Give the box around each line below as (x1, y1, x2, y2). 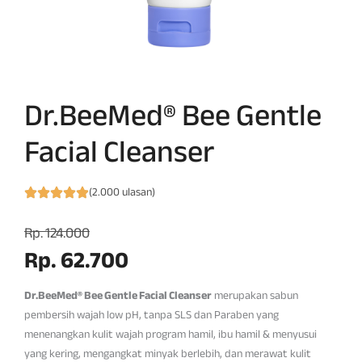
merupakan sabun (212, 284, 298, 307)
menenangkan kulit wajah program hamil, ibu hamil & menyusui (24, 323, 317, 346)
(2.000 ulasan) (89, 180, 155, 203)
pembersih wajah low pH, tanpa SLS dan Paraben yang (24, 304, 279, 326)
